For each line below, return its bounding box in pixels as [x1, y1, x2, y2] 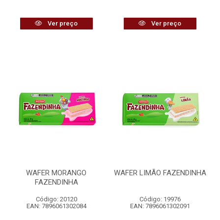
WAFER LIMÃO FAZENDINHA [113, 168, 206, 177]
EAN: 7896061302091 [130, 202, 190, 210]
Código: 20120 [35, 195, 77, 203]
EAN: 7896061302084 [26, 202, 86, 210]
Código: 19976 [139, 195, 181, 203]
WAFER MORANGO [26, 168, 86, 177]
